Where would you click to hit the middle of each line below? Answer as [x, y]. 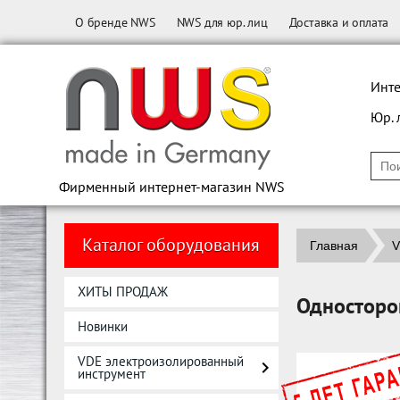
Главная [334, 246]
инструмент [112, 374]
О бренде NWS [115, 22]
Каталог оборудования [171, 245]
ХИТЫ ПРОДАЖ [123, 292]
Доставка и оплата [339, 22]
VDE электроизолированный [161, 361]
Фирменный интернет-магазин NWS [171, 187]
